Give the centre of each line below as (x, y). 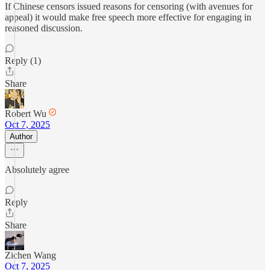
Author (21, 137)
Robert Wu (26, 114)
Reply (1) (23, 61)
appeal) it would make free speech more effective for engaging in (128, 17)
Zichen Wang (30, 255)
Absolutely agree (37, 170)
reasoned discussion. (44, 28)
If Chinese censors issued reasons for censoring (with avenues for (129, 6)
